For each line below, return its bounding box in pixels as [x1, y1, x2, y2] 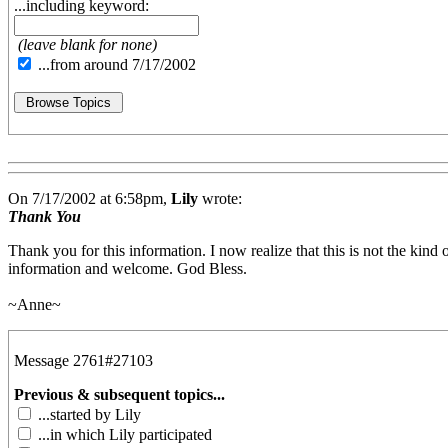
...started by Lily [34, 406, 141, 424]
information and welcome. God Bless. [8, 260, 247, 278]
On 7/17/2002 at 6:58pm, [8, 190, 171, 208]
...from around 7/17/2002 [34, 56, 196, 74]
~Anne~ [8, 296, 61, 314]
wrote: [198, 190, 242, 208]
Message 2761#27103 [14, 352, 153, 370]
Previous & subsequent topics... [14, 386, 225, 404]
